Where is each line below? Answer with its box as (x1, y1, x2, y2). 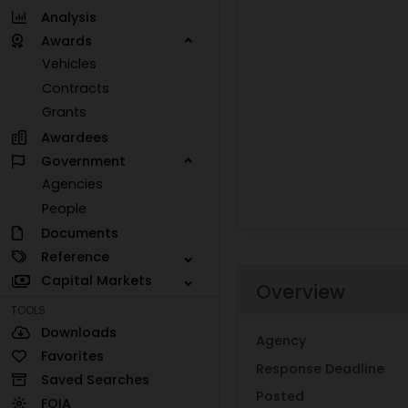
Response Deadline (256, 359, 384, 378)
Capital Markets (40, 271, 152, 291)
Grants (42, 103, 87, 122)
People (42, 199, 87, 218)
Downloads (40, 322, 117, 342)
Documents (40, 223, 118, 242)
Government (40, 151, 126, 170)
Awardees (40, 127, 108, 147)
